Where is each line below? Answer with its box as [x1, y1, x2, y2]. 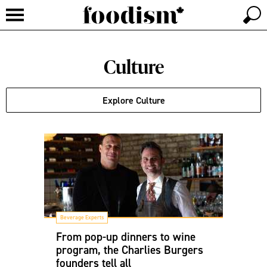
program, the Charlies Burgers [56, 243, 203, 257]
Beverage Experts [60, 213, 104, 221]
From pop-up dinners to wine [56, 229, 195, 244]
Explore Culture [102, 94, 165, 106]
